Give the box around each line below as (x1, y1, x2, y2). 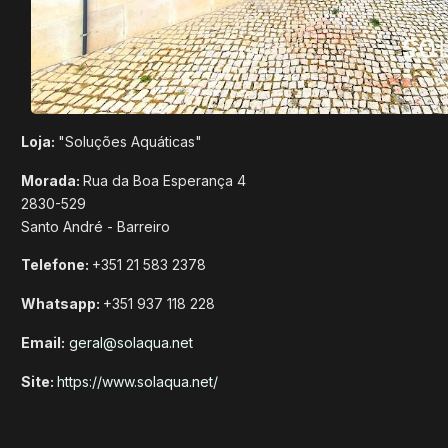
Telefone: (21, 256, 92, 274)
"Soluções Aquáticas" (58, 132, 202, 150)
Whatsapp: (21, 295, 103, 313)
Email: (21, 333, 65, 351)
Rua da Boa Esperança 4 (83, 171, 246, 189)
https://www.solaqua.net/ (57, 372, 218, 390)
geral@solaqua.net (69, 333, 193, 351)
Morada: (21, 171, 83, 189)
